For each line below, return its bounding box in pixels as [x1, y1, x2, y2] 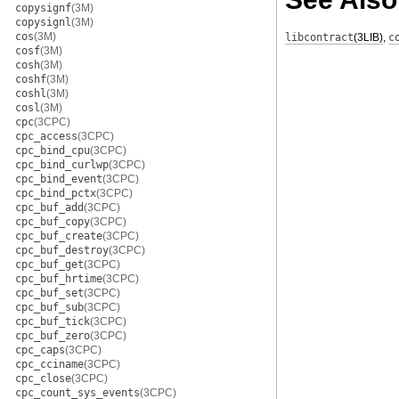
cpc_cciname [15, 358, 84, 370]
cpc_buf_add [15, 201, 84, 214]
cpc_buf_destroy [15, 244, 109, 256]
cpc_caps [15, 344, 65, 356]
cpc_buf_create [15, 230, 102, 242]
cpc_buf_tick [15, 315, 90, 328]
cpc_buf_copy [15, 216, 90, 228]
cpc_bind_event [15, 173, 102, 185]
